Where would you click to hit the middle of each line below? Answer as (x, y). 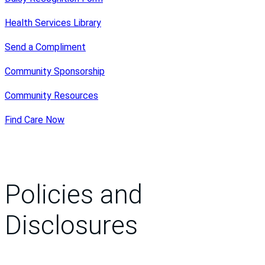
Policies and (74, 195)
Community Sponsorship (55, 71)
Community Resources (51, 95)
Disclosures (71, 226)
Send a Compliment (45, 47)
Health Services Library (53, 22)
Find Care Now (35, 119)
